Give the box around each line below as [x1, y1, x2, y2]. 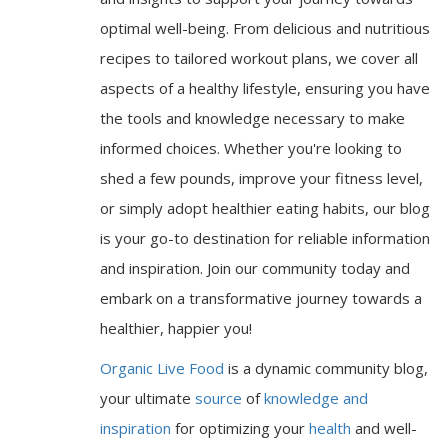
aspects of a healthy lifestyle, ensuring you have [100, 78, 430, 99]
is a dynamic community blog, [228, 358, 428, 379]
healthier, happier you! [100, 318, 252, 339]
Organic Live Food [100, 358, 228, 379]
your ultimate [100, 388, 195, 409]
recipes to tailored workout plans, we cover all [100, 48, 418, 69]
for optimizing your [171, 418, 309, 439]
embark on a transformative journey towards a [100, 288, 422, 309]
